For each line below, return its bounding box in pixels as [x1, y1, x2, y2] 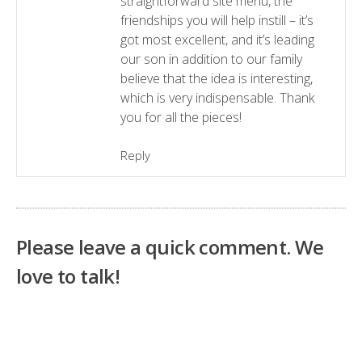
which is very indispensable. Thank [120, 88, 314, 107]
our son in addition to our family [120, 49, 302, 68]
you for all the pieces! [120, 107, 242, 126]
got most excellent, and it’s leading [120, 30, 314, 48]
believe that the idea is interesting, [120, 69, 313, 87]
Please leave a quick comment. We [16, 233, 324, 260]
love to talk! [16, 262, 120, 289]
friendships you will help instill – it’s [120, 11, 314, 29]
